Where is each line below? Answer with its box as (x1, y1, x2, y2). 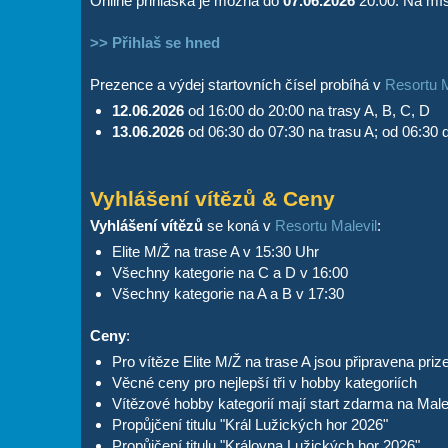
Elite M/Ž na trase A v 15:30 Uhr (111, 242, 319, 260)
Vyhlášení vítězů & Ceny (89, 186, 335, 210)
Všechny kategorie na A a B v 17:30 (111, 284, 344, 302)
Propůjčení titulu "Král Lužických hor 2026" (111, 415, 388, 433)
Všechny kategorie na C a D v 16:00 (111, 263, 348, 281)
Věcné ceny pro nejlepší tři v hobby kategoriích (111, 373, 417, 391)
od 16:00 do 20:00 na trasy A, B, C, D (183, 101, 430, 119)
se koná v (202, 216, 275, 234)
